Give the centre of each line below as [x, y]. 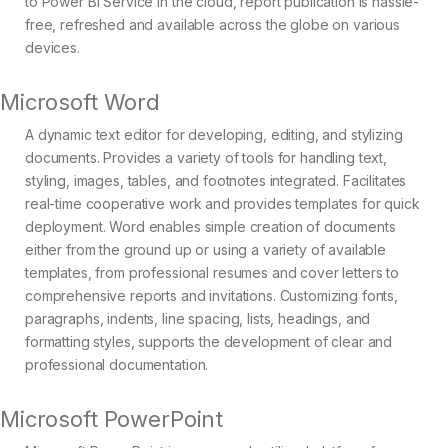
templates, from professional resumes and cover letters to [212, 273]
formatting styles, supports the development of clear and [209, 342]
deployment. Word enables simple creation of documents [210, 227]
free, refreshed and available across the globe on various [213, 25]
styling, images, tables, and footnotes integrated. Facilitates [216, 181]
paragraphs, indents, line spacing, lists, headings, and [198, 319]
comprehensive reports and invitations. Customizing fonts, [212, 296]
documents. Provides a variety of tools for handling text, [206, 158]
